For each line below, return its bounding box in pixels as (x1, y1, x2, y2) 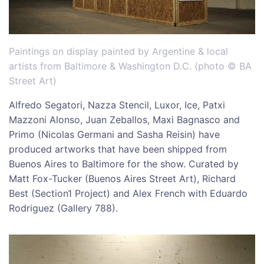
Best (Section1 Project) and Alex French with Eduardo (9, 187, 247, 200)
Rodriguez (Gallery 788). (9, 202, 118, 214)
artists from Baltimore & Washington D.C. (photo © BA (9, 60, 252, 72)
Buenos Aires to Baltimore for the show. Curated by (9, 158, 239, 170)
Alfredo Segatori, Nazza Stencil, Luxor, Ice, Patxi (9, 99, 225, 111)
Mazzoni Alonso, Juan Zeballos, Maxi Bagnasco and (9, 114, 240, 126)
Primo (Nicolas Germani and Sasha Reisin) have (9, 128, 220, 141)
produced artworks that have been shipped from (9, 143, 227, 156)
